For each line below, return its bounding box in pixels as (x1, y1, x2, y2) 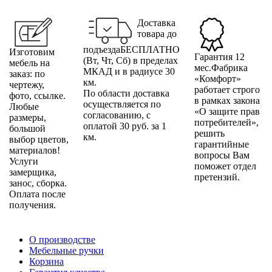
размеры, (9, 112, 46, 123)
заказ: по (9, 69, 45, 80)
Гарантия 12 (194, 52, 245, 63)
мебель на (9, 58, 50, 69)
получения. (9, 200, 56, 211)
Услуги (9, 156, 38, 167)
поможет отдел (194, 161, 256, 172)
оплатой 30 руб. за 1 (83, 121, 166, 132)
